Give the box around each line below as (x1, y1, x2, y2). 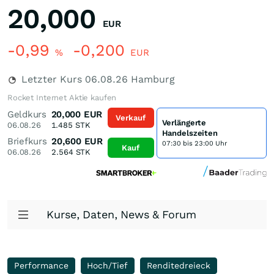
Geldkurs (7, 109, 46, 120)
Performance (13, 261, 68, 270)
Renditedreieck (146, 261, 210, 270)
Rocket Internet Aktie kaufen (7, 93, 117, 102)
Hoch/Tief (87, 261, 128, 270)
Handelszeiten (161, 128, 218, 138)
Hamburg (128, 73, 175, 85)
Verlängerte (161, 117, 207, 127)
